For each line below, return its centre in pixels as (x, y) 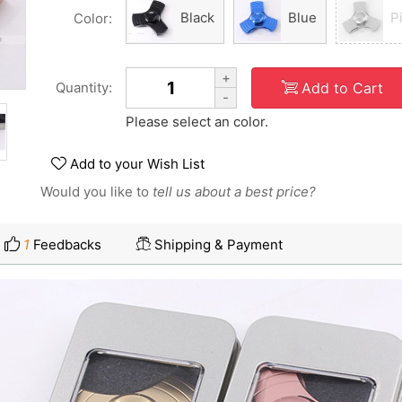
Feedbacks (66, 245)
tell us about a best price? (234, 192)
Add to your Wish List (137, 164)
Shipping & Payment (218, 245)
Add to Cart (342, 87)
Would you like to (96, 192)
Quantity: (84, 87)
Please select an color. (197, 122)
